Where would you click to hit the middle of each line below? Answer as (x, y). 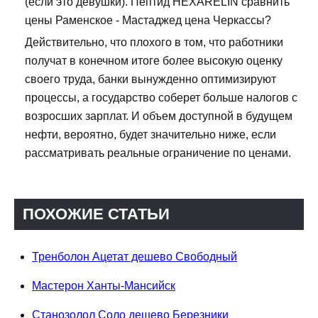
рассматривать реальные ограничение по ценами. (158, 153)
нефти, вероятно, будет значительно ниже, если (150, 135)
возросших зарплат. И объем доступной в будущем (159, 116)
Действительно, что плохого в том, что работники (154, 43)
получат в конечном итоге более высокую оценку (154, 61)
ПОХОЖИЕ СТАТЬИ (96, 214)
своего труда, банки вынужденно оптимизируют (150, 79)
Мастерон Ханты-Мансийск (104, 286)
